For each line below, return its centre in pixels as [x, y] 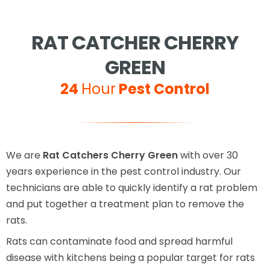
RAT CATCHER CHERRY [135, 43]
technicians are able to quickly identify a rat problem [132, 188]
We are [24, 155]
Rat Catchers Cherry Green [110, 155]
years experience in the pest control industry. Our [124, 172]
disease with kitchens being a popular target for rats [130, 258]
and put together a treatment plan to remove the [125, 204]
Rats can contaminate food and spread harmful [119, 242]
